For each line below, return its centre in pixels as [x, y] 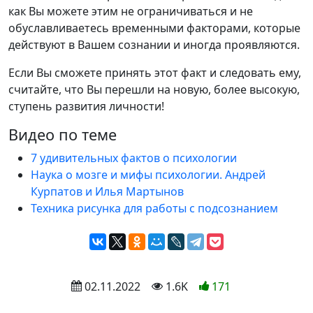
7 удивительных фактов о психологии [134, 158]
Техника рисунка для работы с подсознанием [154, 208]
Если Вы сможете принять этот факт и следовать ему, [155, 72]
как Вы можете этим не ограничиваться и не [131, 11]
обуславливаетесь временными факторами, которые [154, 28]
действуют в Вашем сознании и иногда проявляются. [154, 44]
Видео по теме [63, 134]
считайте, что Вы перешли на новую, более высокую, [154, 89]
